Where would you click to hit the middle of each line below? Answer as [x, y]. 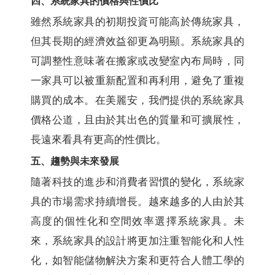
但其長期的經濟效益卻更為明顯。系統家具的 [137, 42]
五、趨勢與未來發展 [75, 161]
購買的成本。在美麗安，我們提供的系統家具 [137, 101]
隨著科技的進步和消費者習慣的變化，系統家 [137, 182]
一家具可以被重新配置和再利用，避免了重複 [137, 81]
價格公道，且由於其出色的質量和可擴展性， [137, 120]
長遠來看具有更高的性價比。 [99, 140]
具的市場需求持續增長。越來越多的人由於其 [137, 202]
